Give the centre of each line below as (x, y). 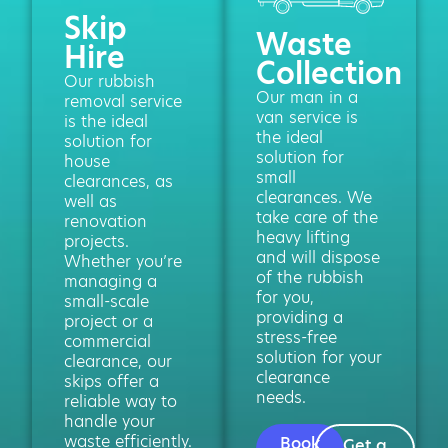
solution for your (319, 357)
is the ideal (106, 121)
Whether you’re (123, 261)
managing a (110, 281)
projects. (96, 241)
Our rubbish (109, 81)
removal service (123, 101)
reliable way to (120, 401)
